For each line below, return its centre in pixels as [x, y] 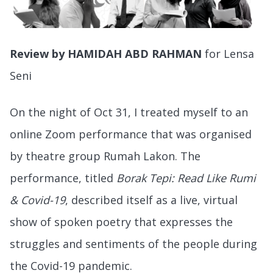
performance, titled [63, 178]
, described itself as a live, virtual [151, 200]
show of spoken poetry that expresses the [121, 222]
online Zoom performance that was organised [131, 134]
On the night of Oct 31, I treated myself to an [129, 112]
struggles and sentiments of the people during [133, 243]
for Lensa [229, 53]
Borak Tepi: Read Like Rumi [186, 178]
